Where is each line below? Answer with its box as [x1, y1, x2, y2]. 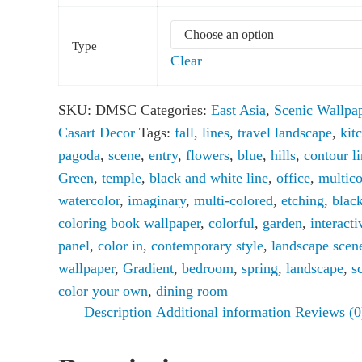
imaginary [128, 192, 186, 209]
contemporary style [151, 238, 263, 255]
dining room [156, 283, 228, 300]
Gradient [123, 260, 174, 277]
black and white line [149, 170, 268, 187]
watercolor [58, 192, 120, 209]
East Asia [211, 102, 266, 119]
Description [83, 304, 152, 321]
